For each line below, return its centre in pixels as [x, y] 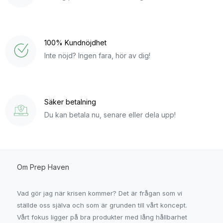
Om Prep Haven [43, 167]
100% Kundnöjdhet [75, 42]
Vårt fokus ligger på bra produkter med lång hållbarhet [102, 217]
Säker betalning [70, 102]
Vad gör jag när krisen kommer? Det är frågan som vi [100, 193]
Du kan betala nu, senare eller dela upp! [110, 115]
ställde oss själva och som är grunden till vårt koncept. [102, 205]
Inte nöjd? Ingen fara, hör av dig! [97, 55]
